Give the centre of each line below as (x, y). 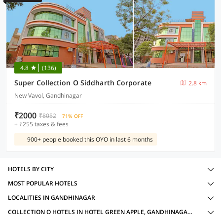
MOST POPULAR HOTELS (43, 183)
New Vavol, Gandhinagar (48, 95)
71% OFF (73, 116)
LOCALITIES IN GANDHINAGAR (52, 198)
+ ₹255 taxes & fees (41, 124)
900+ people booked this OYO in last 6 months (90, 139)
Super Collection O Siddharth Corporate (83, 83)
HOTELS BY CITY (31, 169)
